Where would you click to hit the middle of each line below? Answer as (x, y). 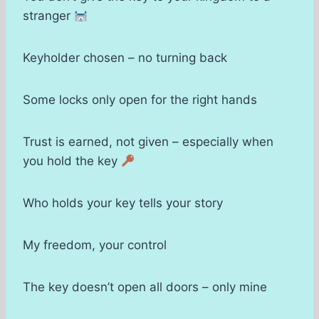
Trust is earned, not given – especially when (148, 142)
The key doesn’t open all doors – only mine (145, 287)
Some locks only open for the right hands (140, 100)
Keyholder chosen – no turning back (125, 58)
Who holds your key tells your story (123, 203)
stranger (48, 16)
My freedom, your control (95, 245)
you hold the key (72, 161)
